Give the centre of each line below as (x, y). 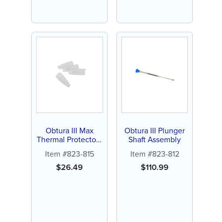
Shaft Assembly (155, 139)
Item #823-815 (69, 154)
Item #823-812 (155, 154)
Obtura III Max (69, 130)
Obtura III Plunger (155, 130)
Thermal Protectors (70, 139)
